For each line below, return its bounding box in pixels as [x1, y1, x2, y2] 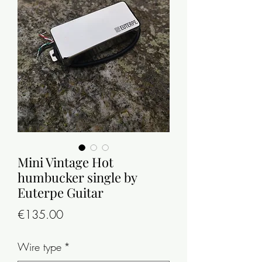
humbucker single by [18, 168, 137, 186]
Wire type [18, 239, 61, 254]
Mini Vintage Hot [18, 153, 113, 171]
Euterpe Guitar [18, 183, 104, 201]
